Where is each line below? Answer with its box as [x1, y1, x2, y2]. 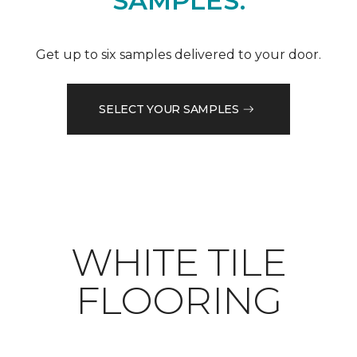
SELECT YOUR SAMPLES [99, 101, 239, 116]
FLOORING [76, 277, 281, 324]
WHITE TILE [70, 239, 287, 286]
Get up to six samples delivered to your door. [36, 47, 321, 63]
